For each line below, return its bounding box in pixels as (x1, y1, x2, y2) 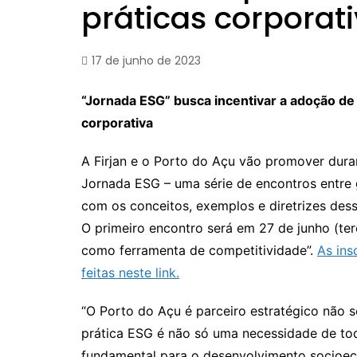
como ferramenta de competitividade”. (81, 242, 317, 258)
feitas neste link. (81, 265, 179, 280)
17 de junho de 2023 (92, 53, 201, 69)
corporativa (81, 115, 153, 131)
